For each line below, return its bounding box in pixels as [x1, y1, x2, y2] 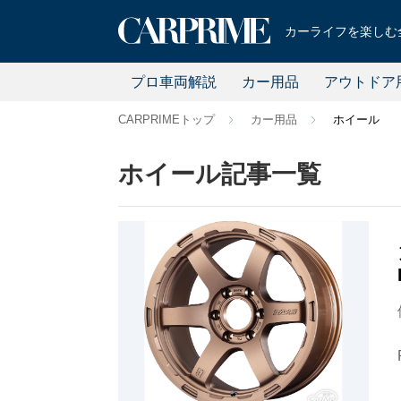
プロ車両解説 [130, 73, 217, 90]
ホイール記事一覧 [118, 160, 321, 188]
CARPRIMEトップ [118, 113, 215, 126]
